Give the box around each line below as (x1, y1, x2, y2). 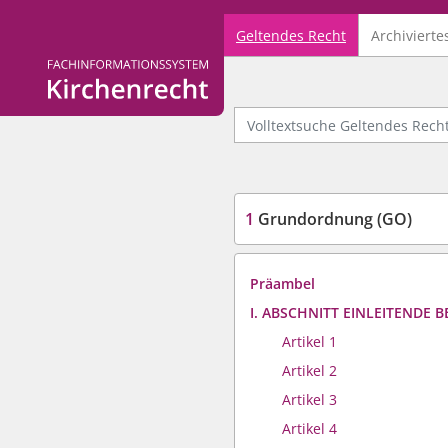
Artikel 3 (282, 390, 337, 409)
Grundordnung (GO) (254, 208, 412, 230)
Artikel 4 (282, 419, 337, 438)
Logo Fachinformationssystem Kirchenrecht (47, 59, 337, 78)
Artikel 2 (282, 361, 337, 380)
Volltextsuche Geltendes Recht (233, 106, 436, 125)
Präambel (250, 274, 315, 293)
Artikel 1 (282, 332, 337, 351)
